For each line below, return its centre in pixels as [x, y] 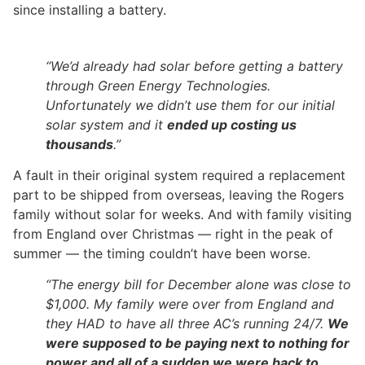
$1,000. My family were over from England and [190, 304]
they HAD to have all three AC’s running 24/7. [187, 324]
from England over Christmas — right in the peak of [173, 233]
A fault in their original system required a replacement [179, 175]
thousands [79, 144]
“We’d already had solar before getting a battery [194, 66]
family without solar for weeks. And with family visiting [182, 214]
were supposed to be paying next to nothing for [198, 343]
